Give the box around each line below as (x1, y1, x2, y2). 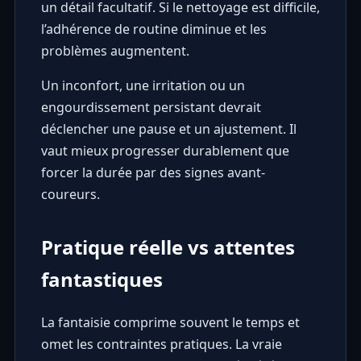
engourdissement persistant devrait (40, 98, 261, 116)
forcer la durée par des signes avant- (40, 163, 265, 181)
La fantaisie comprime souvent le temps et (40, 313, 300, 331)
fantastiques (40, 265, 163, 293)
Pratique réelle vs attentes (40, 233, 295, 260)
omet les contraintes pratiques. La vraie (40, 334, 282, 353)
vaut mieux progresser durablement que (40, 141, 289, 160)
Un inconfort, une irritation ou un (40, 76, 245, 94)
